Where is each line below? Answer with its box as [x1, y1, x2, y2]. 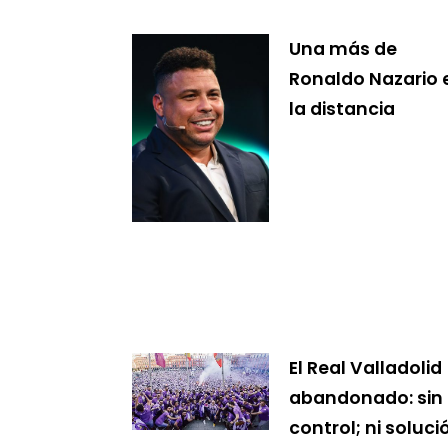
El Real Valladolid [288, 355, 442, 380]
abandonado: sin [288, 385, 443, 410]
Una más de [288, 36, 397, 61]
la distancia [288, 96, 395, 121]
